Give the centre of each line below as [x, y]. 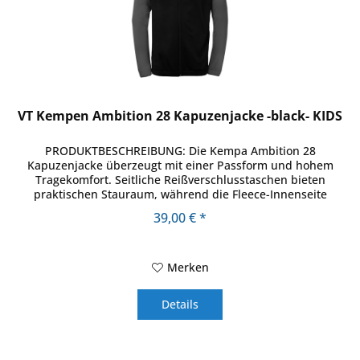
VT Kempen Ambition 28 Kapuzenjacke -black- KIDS [180, 116]
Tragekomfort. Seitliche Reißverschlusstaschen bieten [180, 180]
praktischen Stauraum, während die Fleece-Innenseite [180, 194]
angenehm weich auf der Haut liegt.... [180, 209]
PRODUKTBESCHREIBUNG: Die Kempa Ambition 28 [180, 151]
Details [180, 305]
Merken [188, 268]
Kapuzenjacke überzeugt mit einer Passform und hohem [180, 166]
